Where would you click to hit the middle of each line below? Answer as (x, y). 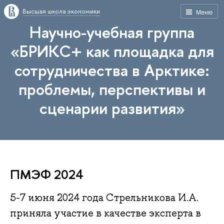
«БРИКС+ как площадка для (112, 51)
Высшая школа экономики (61, 11)
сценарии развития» (112, 108)
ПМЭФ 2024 (47, 174)
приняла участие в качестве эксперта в (105, 213)
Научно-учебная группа (112, 32)
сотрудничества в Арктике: (112, 70)
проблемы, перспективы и (112, 89)
